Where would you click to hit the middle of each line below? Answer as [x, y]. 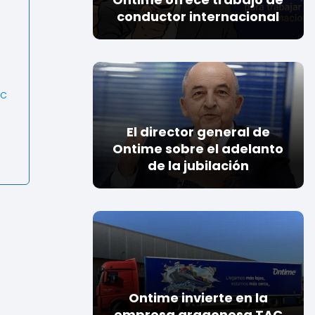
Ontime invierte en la [198, 298]
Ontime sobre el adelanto [198, 149]
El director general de [198, 132]
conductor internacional [198, 17]
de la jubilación [198, 166]
